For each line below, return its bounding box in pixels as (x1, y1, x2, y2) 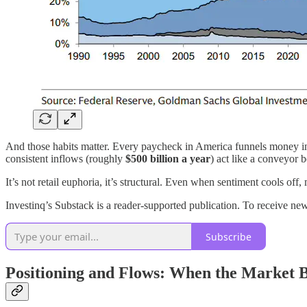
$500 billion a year (125, 153, 210, 165)
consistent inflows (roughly (5, 153, 125, 165)
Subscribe (206, 230, 251, 243)
